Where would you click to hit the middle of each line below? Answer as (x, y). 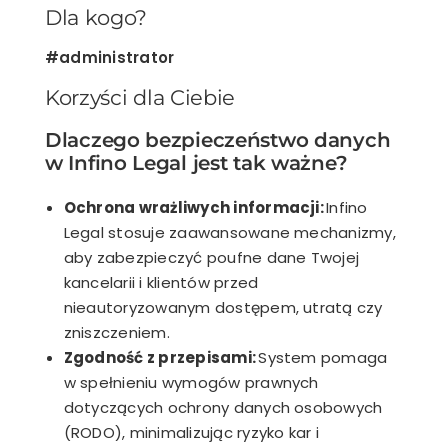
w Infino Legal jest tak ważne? (196, 163)
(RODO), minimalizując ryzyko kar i (191, 432)
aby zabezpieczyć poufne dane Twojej (211, 257)
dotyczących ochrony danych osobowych (223, 407)
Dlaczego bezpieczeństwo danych (218, 140)
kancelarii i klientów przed (161, 282)
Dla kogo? (96, 17)
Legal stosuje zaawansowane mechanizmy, (229, 232)
